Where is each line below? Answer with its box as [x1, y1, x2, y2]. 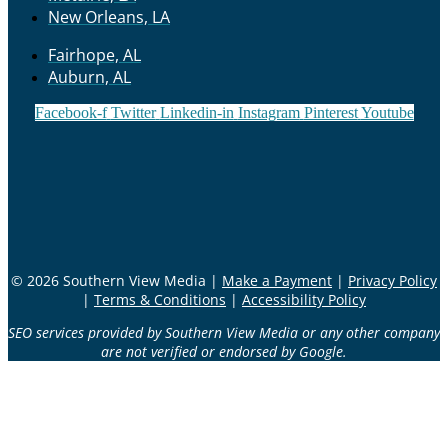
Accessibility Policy [242, 290, 366, 310]
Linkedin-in [159, 104, 234, 122]
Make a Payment [222, 271, 332, 291]
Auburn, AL [48, 66, 131, 89]
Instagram [237, 104, 300, 122]
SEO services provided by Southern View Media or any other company [8, 323, 440, 343]
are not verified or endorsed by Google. [101, 342, 347, 362]
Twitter [110, 104, 156, 122]
